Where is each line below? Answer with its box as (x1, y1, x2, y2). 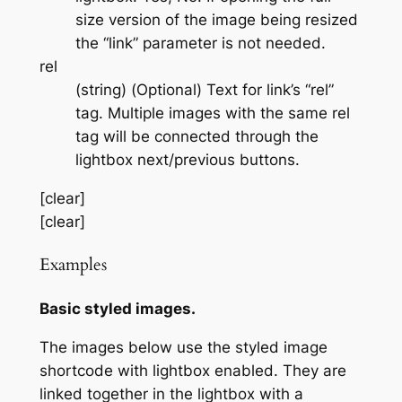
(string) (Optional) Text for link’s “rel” (74, 81, 334, 100)
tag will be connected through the (74, 127, 319, 146)
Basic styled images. (39, 300, 196, 319)
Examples (39, 253, 107, 276)
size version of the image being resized (74, 11, 358, 30)
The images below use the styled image (39, 338, 328, 357)
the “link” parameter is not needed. (74, 34, 326, 53)
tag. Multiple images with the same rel (74, 104, 350, 123)
